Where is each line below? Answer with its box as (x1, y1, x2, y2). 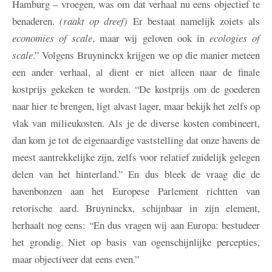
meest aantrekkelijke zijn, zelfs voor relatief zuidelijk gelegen (12, 150, 260, 165)
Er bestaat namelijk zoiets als (127, 14, 260, 29)
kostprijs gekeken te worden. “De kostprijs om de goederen (12, 82, 260, 97)
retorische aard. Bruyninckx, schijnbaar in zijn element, (12, 201, 260, 216)
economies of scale (12, 31, 93, 46)
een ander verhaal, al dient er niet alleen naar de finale (12, 65, 260, 80)
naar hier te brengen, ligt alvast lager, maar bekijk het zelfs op (12, 99, 260, 114)
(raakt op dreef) (59, 14, 128, 29)
